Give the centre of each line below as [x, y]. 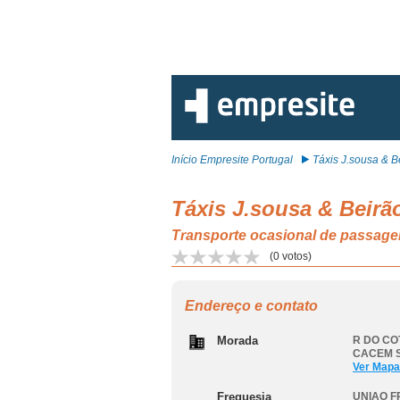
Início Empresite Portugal [232, 160]
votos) [296, 256]
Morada [237, 341]
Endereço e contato [251, 306]
